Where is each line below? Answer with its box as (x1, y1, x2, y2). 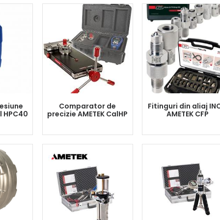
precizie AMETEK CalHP (47, 109, 128, 119)
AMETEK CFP (166, 109, 209, 119)
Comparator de (59, 101, 116, 111)
